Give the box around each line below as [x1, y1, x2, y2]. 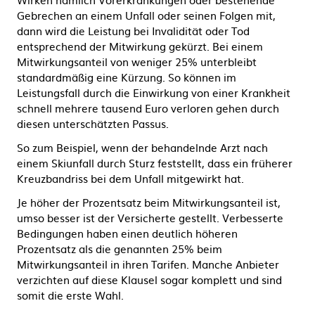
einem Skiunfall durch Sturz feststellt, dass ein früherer [17, 155, 292, 171]
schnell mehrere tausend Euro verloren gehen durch [17, 100, 279, 116]
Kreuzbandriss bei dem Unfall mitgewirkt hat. [17, 170, 244, 186]
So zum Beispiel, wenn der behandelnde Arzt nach [17, 139, 268, 155]
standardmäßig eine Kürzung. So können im [17, 69, 236, 85]
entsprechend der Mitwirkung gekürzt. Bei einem [17, 38, 263, 54]
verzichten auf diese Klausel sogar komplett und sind [17, 271, 282, 288]
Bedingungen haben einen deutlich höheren [17, 225, 238, 241]
